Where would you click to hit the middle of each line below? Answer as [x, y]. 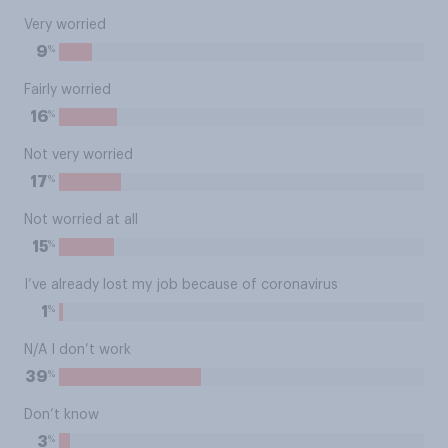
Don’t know [61, 415]
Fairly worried [67, 90]
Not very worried [78, 155]
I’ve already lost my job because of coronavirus [181, 285]
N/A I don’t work [77, 350]
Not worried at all [81, 220]
